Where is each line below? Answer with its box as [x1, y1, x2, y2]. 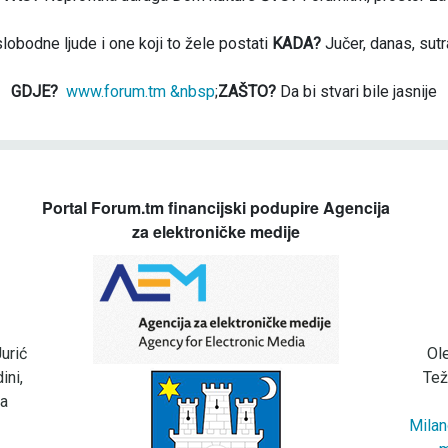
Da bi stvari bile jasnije [276, 82, 437, 102]
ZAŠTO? [218, 82, 276, 102]
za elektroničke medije [131, 220, 300, 244]
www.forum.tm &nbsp [66, 82, 215, 102]
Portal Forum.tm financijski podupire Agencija [41, 196, 390, 220]
